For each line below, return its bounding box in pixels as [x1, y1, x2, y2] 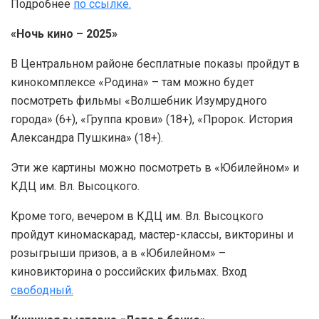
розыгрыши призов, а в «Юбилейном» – [11, 246, 226, 261]
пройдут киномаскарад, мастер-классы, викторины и [11, 228, 293, 242]
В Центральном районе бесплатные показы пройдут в [11, 57, 300, 71]
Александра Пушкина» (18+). [11, 131, 163, 145]
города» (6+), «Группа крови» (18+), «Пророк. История [11, 113, 293, 127]
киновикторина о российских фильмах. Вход [11, 265, 247, 279]
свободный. [11, 283, 73, 298]
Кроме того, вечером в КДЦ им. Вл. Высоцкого [11, 209, 263, 224]
